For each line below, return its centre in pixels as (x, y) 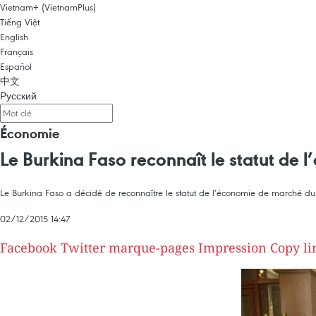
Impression (232, 248)
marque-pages (152, 248)
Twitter (83, 248)
